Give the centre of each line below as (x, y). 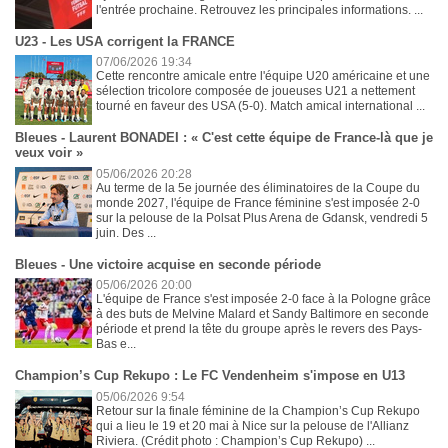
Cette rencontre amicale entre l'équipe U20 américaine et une (263, 76)
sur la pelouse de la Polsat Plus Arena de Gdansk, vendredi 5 (262, 217)
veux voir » (49, 153)
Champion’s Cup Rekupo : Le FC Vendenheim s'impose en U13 (210, 376)
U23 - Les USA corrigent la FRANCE (125, 41)
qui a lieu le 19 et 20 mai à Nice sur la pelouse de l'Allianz (253, 425)
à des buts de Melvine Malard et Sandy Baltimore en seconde (263, 314)
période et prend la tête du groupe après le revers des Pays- (259, 329)
